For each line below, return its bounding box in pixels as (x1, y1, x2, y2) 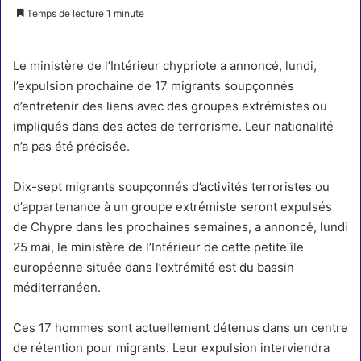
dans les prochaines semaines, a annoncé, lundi (73, 219, 348, 234)
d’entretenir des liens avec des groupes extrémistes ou (13, 98, 327, 114)
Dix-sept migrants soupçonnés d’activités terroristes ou (13, 179, 330, 194)
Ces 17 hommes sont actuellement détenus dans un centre (13, 320, 348, 335)
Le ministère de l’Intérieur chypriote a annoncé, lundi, (13, 58, 317, 73)
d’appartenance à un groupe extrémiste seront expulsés (13, 199, 332, 214)
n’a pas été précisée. (13, 139, 130, 154)
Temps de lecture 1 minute (24, 7, 144, 19)
